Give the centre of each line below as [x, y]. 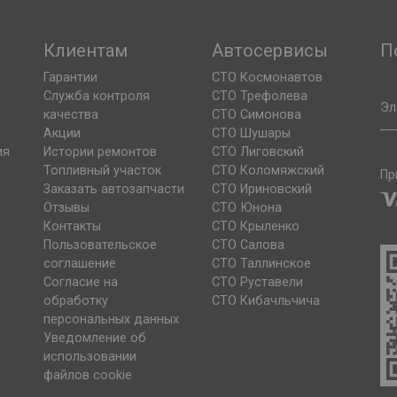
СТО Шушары [251, 134]
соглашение [80, 264]
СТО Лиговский [258, 152]
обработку [76, 301]
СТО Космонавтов [267, 78]
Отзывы [66, 208]
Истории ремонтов [100, 152]
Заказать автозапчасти [114, 190]
